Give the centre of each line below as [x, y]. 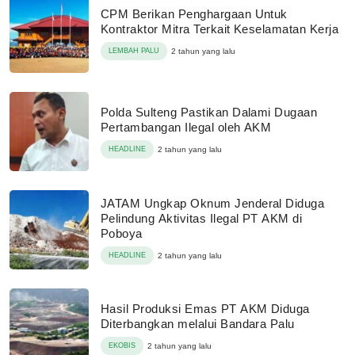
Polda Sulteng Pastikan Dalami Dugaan [209, 112]
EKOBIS [122, 345]
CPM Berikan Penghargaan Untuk [194, 14]
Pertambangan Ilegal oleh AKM [186, 127]
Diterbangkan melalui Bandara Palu [198, 324]
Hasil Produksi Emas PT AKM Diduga [205, 309]
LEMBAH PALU [134, 51]
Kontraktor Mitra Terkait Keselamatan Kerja [220, 29]
